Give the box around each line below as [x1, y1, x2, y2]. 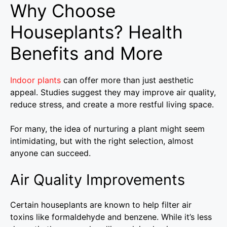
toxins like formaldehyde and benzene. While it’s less [10, 211, 212, 222]
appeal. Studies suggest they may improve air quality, [10, 87, 216, 97]
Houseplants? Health [10, 21, 183, 43]
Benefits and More [10, 42, 163, 64]
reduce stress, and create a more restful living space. [10, 99, 214, 109]
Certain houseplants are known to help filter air [10, 199, 192, 210]
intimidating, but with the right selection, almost [10, 135, 194, 146]
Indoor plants [10, 74, 61, 85]
